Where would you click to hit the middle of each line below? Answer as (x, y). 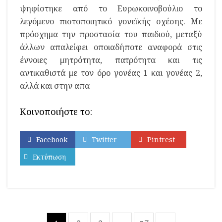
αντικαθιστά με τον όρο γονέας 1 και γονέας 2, (111, 73)
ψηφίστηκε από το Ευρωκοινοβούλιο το (111, 8)
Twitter (104, 139)
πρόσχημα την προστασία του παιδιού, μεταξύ (111, 34)
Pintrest (161, 139)
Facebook (52, 139)
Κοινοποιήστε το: (56, 111)
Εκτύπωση (49, 157)
